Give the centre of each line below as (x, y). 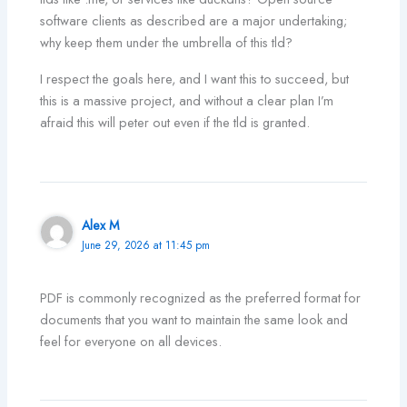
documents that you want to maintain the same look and (194, 319)
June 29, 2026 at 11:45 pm (146, 245)
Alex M (101, 226)
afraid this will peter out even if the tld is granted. (175, 123)
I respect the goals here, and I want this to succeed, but (195, 79)
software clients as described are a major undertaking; (194, 21)
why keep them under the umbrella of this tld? (167, 43)
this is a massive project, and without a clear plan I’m (187, 101)
